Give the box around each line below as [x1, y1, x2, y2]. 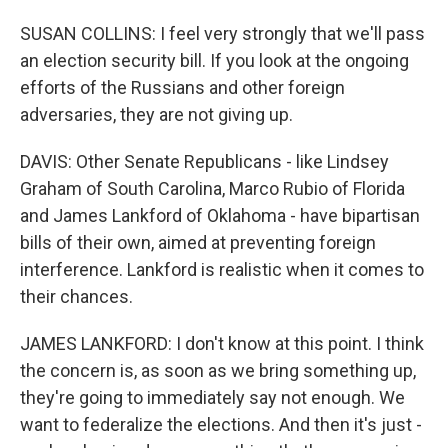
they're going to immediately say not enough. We [20, 386, 405, 408]
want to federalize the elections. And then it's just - [20, 413, 422, 435]
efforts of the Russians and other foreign [20, 76, 345, 98]
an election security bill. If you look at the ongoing [20, 49, 409, 71]
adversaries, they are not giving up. [20, 103, 293, 125]
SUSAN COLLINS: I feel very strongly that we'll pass [20, 22, 425, 44]
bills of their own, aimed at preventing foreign [20, 231, 376, 253]
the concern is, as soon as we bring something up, [20, 359, 416, 381]
